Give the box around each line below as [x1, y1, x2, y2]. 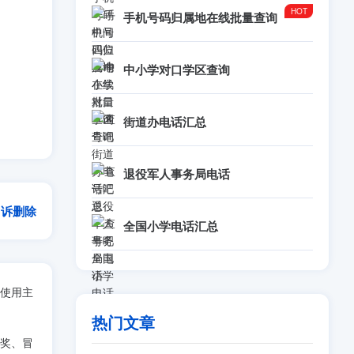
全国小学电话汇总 [123, 217, 218, 235]
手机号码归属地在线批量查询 [123, 9, 277, 26]
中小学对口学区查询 [123, 61, 230, 78]
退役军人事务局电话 [123, 165, 230, 183]
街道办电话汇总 [123, 113, 206, 130]
